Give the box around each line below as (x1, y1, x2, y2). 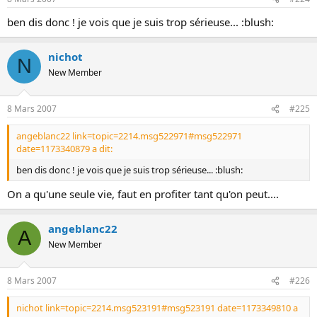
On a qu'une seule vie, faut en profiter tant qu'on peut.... (7, 186, 279, 201)
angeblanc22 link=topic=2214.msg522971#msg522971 (16, 129, 242, 142)
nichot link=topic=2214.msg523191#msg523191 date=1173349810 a (16, 301, 298, 314)
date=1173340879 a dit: (16, 142, 113, 155)
